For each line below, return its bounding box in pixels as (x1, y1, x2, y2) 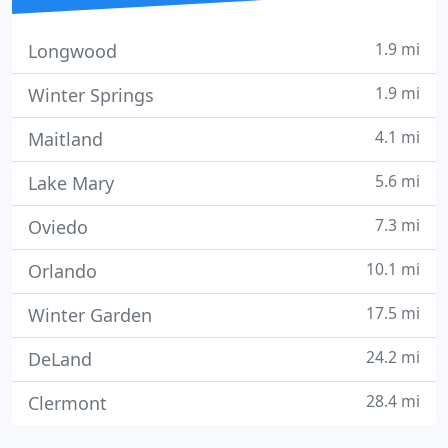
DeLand (28, 347, 92, 371)
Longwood (28, 39, 117, 63)
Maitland (28, 127, 103, 151)
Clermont (28, 391, 107, 415)
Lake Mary (28, 171, 114, 195)
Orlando (28, 259, 97, 283)
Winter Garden (28, 303, 152, 327)
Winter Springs (28, 83, 154, 107)
